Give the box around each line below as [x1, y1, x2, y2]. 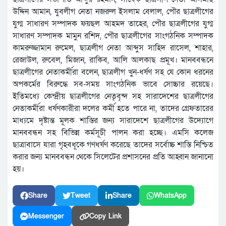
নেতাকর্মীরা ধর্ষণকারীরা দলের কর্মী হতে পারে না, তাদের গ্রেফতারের [13, 103, 213, 115]
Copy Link [89, 211, 122, 221]
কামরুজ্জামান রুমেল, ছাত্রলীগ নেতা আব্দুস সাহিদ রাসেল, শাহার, [13, 42, 213, 54]
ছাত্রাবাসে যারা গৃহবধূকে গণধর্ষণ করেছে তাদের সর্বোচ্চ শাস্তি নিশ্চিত [13, 139, 213, 151]
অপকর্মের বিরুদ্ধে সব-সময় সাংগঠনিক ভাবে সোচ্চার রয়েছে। [13, 79, 213, 90]
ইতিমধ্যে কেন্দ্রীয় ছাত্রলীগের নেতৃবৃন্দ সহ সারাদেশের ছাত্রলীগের [13, 91, 213, 102]
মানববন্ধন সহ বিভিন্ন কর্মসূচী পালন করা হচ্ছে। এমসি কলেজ [13, 127, 213, 139]
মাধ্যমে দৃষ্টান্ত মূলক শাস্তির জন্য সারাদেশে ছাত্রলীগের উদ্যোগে [13, 115, 213, 127]
